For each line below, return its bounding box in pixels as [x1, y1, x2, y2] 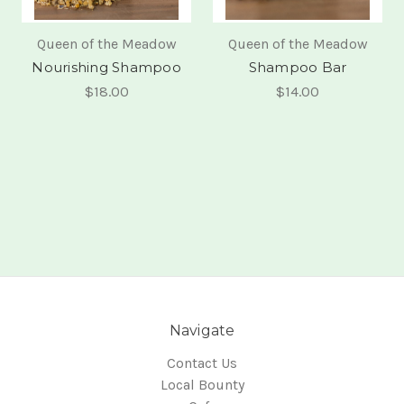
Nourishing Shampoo [32, 58, 181, 76]
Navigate [169, 321, 235, 339]
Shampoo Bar [248, 58, 347, 76]
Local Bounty [160, 375, 244, 393]
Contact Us [167, 353, 237, 372]
